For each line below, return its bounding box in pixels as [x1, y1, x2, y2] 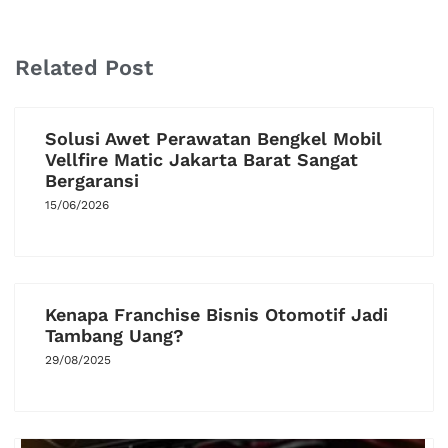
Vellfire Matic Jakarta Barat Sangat [45, 148, 358, 170]
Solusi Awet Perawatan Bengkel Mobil [45, 127, 382, 149]
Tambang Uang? [45, 324, 184, 346]
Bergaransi [45, 169, 139, 191]
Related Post [15, 54, 153, 80]
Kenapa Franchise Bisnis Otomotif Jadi [45, 303, 388, 325]
